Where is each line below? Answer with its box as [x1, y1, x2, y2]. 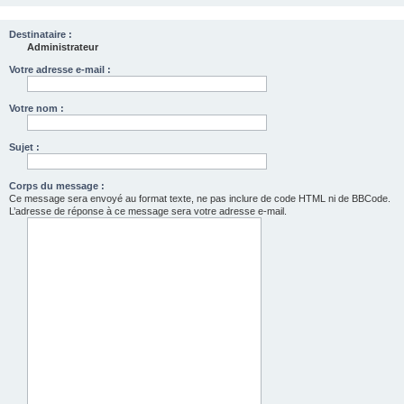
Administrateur [27, 41, 98, 52]
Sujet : [9, 142, 40, 152]
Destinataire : [9, 29, 72, 40]
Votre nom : [9, 103, 64, 114]
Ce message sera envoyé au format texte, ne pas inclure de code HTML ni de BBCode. [9, 193, 390, 204]
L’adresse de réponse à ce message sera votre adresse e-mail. [9, 206, 287, 216]
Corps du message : [9, 180, 105, 191]
